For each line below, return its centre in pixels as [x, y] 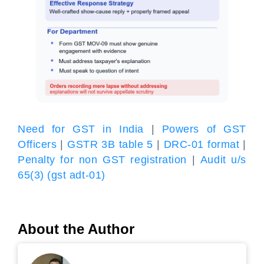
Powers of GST [204, 129]
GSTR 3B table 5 [110, 144]
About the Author [76, 229]
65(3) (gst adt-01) [62, 175]
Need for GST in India [81, 129]
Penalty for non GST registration [102, 160]
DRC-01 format [202, 144]
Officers [37, 144]
